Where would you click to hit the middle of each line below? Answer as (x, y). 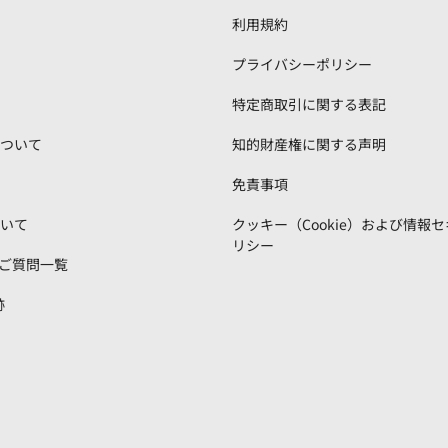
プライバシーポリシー (302, 64)
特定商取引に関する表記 (309, 104)
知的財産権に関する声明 (309, 144)
